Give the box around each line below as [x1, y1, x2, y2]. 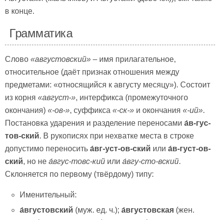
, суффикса [70, 106, 112, 115]
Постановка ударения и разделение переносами [5, 119, 184, 128]
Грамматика [9, 27, 73, 40]
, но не [23, 157, 49, 166]
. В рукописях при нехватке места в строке [39, 132, 194, 140]
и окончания [136, 106, 183, 115]
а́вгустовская [121, 205, 174, 214]
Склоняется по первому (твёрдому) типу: [5, 170, 154, 179]
